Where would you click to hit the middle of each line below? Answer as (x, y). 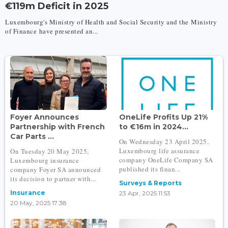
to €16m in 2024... (153, 127)
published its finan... (150, 169)
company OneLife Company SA (166, 160)
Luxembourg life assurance (159, 151)
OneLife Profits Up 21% (163, 117)
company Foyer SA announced (55, 170)
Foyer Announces (45, 117)
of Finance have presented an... (52, 31)
